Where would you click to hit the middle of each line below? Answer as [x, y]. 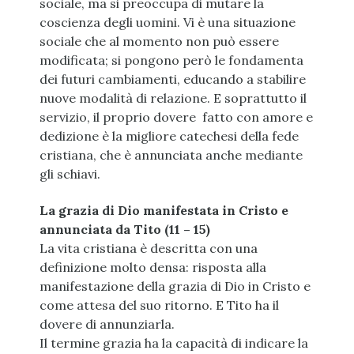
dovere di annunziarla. [107, 324]
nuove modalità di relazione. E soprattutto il [173, 98]
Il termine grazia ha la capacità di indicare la [174, 343]
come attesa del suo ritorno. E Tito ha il [159, 305]
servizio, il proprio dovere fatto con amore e [176, 117]
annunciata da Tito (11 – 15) [125, 230]
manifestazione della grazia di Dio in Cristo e [175, 286]
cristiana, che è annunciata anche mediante [171, 155]
